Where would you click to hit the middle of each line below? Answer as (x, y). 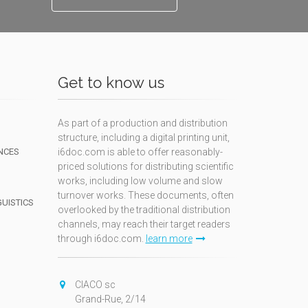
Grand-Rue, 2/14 (110, 299)
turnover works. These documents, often (145, 195)
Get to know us (111, 82)
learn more (169, 239)
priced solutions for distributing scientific (145, 166)
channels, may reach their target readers (144, 224)
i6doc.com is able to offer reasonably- (140, 152)
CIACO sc (95, 285)
